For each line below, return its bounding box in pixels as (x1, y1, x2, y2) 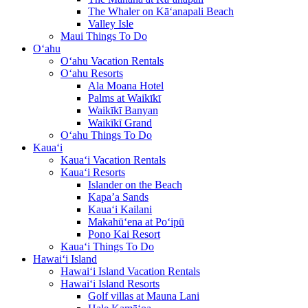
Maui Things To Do (60, 30, 147, 42)
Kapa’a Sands (88, 191, 148, 203)
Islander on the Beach (88, 179, 182, 190)
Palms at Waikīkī (88, 92, 161, 104)
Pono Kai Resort (88, 228, 160, 240)
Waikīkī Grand (88, 117, 152, 129)
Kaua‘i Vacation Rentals (60, 154, 166, 166)
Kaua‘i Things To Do (60, 241, 154, 252)
